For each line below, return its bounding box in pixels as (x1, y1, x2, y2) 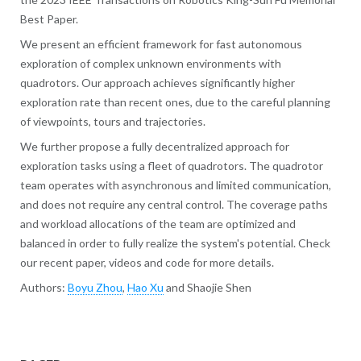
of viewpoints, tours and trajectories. (19, 114, 205, 128)
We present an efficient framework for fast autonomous (19, 36, 302, 51)
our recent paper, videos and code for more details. (19, 255, 274, 269)
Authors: (19, 280, 68, 294)
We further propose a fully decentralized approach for (19, 139, 289, 153)
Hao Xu (127, 280, 164, 294)
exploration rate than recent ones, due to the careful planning (19, 94, 330, 109)
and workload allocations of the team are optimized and (19, 216, 296, 230)
